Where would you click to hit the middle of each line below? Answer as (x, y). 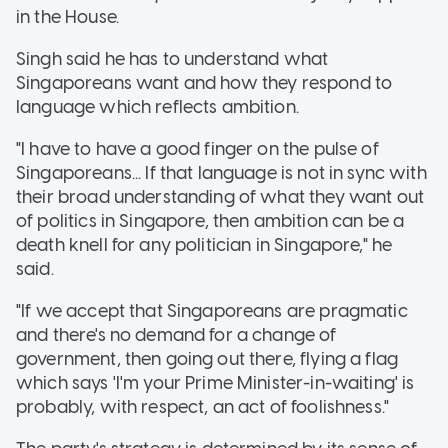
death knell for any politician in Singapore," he (204, 244)
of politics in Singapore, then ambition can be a (210, 220)
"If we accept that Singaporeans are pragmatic (212, 310)
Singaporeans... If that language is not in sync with (221, 172)
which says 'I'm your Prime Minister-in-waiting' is (215, 382)
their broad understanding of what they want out (220, 196)
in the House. (67, 16)
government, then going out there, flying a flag (207, 358)
